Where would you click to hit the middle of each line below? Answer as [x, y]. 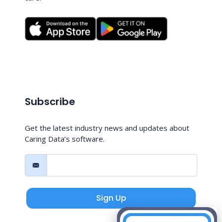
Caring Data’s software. [65, 139]
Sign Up [111, 198]
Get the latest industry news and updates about [107, 128]
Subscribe [50, 102]
